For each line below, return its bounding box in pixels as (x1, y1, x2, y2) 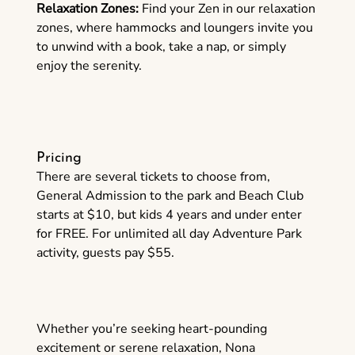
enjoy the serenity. (36, 57, 142, 75)
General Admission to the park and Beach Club (36, 187, 303, 205)
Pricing (36, 151, 82, 166)
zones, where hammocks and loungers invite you (36, 19, 313, 37)
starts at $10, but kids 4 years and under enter (36, 206, 302, 224)
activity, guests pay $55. (36, 244, 174, 262)
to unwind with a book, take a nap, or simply (36, 38, 286, 56)
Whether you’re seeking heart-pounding (36, 320, 267, 338)
